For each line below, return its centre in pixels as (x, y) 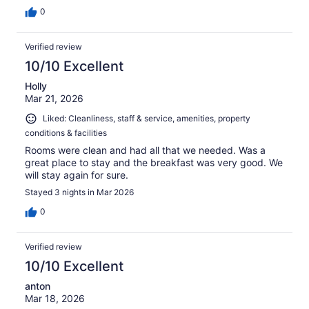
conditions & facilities (66, 132)
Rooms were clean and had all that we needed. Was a (145, 150)
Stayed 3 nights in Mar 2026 (79, 192)
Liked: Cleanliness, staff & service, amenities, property (147, 119)
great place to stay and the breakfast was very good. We (154, 162)
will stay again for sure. (77, 175)
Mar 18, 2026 (55, 298)
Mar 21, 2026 (54, 99)
